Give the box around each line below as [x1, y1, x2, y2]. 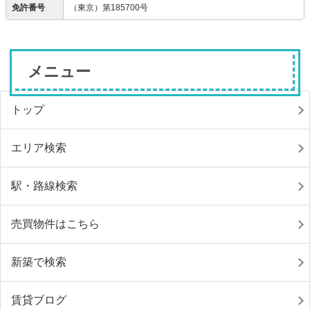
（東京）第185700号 [69, 3, 148, 13]
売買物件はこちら [11, 217, 100, 230]
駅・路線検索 [11, 179, 77, 192]
